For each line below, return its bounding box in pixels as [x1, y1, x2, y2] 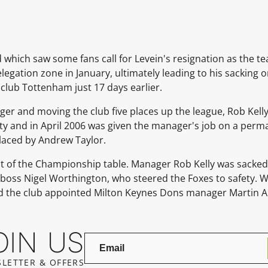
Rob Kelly [173, 157, 215, 170]
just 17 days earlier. [75, 80, 162, 94]
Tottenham [22, 80, 72, 94]
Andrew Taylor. [38, 133, 106, 147]
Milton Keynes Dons [94, 185, 184, 199]
